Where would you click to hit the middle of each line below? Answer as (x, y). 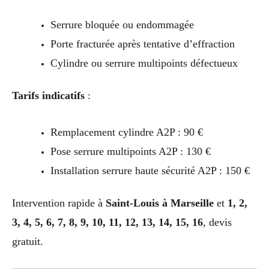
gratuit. (28, 241)
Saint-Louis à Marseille (160, 203)
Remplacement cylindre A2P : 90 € (126, 132)
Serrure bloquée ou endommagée (122, 25)
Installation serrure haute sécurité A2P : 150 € (150, 171)
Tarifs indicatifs (48, 96)
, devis (217, 222)
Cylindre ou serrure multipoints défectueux (144, 63)
